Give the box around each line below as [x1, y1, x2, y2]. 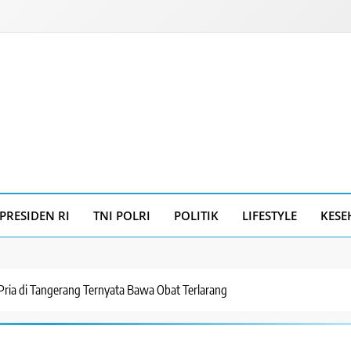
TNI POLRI [93, 208, 150, 224]
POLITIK [174, 208, 219, 224]
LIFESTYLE [242, 208, 297, 224]
